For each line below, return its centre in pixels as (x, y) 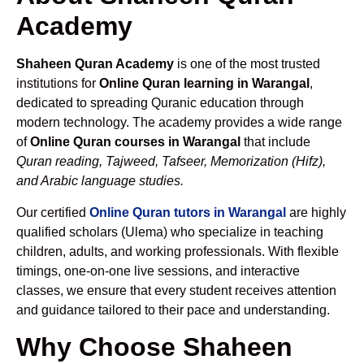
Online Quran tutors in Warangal (188, 212)
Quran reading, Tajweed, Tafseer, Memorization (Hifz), (171, 162)
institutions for (58, 84)
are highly (316, 212)
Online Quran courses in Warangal (135, 142)
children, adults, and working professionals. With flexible (178, 251)
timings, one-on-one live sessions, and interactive (158, 271)
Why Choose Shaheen (154, 347)
